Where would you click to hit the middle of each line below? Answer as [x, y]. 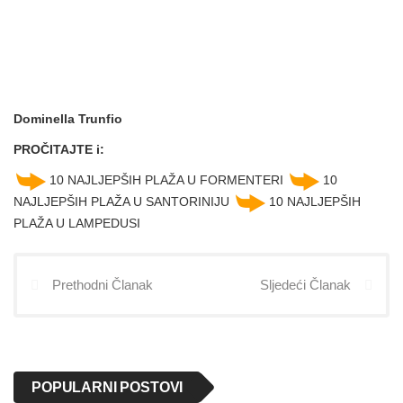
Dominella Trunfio [68, 119]
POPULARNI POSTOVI [107, 388]
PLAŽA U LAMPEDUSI [77, 224]
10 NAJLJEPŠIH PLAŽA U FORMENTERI [168, 180]
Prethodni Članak [103, 285]
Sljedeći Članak [305, 285]
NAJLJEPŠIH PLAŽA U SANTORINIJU [123, 202]
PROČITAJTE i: [59, 150]
